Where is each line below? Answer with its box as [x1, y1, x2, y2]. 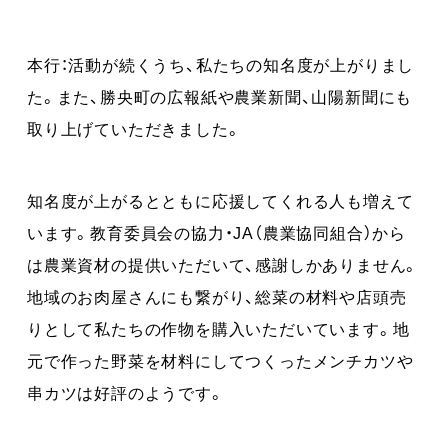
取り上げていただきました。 [27, 115, 242, 140]
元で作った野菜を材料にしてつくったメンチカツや [27, 347, 414, 372]
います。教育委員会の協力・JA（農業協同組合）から [27, 219, 407, 244]
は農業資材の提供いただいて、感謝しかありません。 [27, 251, 420, 276]
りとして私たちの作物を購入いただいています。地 [27, 315, 410, 340]
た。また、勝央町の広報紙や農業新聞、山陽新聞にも [27, 83, 413, 108]
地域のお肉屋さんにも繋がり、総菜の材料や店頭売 [27, 283, 407, 308]
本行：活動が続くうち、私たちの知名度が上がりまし [27, 51, 415, 76]
